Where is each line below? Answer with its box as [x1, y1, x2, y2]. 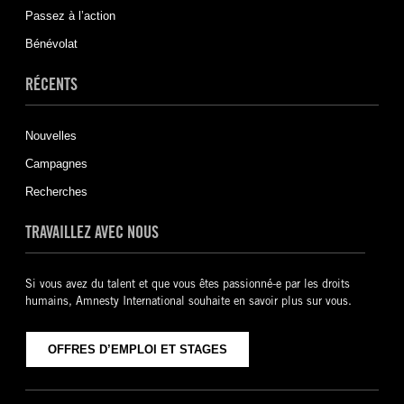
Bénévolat [24, 36, 78, 50]
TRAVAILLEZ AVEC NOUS [24, 221, 159, 242]
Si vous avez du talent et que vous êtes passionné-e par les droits [24, 276, 350, 290]
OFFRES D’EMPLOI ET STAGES [47, 342, 227, 356]
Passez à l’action [24, 8, 115, 23]
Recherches [24, 184, 87, 198]
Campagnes [24, 156, 87, 170]
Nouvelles [24, 128, 77, 142]
